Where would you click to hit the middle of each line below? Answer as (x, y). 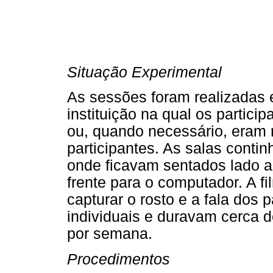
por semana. (110, 234)
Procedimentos (119, 259)
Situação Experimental (144, 73)
